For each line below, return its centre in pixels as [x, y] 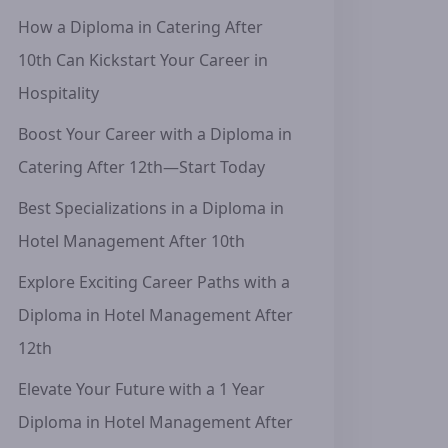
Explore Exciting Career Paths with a [154, 282]
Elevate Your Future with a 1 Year [141, 389]
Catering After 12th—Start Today [141, 167]
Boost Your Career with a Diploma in [155, 134]
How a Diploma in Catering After [140, 27]
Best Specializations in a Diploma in [151, 208]
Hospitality [58, 93]
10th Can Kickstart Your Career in [143, 60]
